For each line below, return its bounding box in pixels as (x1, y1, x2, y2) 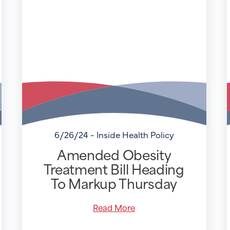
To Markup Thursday (51, 172, 177, 194)
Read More (93, 201, 136, 214)
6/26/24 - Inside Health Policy (54, 128, 174, 141)
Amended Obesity (56, 143, 171, 165)
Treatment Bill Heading (44, 158, 184, 180)
